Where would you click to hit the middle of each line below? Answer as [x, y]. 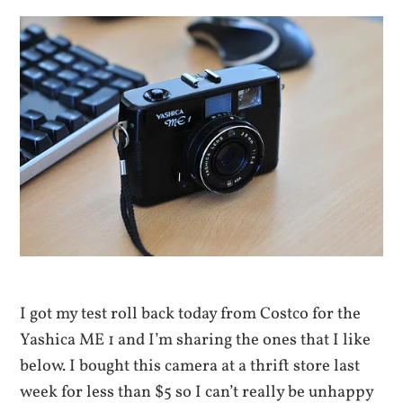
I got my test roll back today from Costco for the [191, 314]
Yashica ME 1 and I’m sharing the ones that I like [196, 340]
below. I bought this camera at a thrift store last [190, 367]
